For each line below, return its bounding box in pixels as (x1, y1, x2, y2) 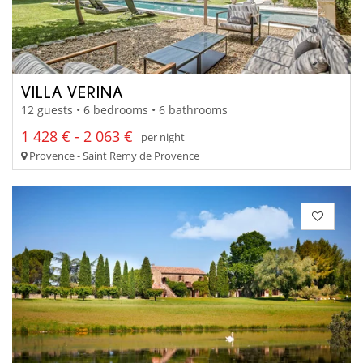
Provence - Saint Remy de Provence (27, 148, 199, 164)
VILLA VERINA (21, 82, 123, 100)
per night (141, 129, 185, 144)
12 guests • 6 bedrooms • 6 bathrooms (21, 102, 228, 118)
